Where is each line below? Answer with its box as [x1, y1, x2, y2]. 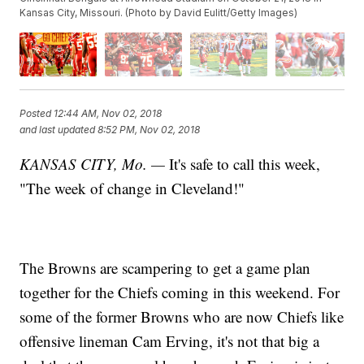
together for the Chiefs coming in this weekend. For [19, 281, 340, 302]
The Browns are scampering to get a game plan [19, 257, 311, 278]
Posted [19, 107, 54, 120]
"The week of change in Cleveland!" [19, 177, 245, 198]
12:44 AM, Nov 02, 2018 [54, 107, 162, 120]
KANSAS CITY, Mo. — [19, 153, 166, 174]
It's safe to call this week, [165, 153, 321, 174]
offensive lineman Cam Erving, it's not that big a [19, 330, 320, 351]
